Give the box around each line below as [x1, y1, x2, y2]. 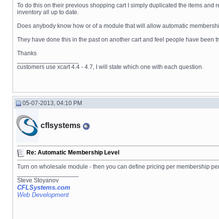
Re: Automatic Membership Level [26, 149, 119, 156]
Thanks [17, 50, 37, 57]
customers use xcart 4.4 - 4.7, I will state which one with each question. [17, 64, 203, 70]
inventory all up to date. [17, 9, 79, 16]
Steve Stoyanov [17, 177, 59, 184]
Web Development [17, 191, 69, 198]
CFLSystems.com [17, 184, 70, 191]
